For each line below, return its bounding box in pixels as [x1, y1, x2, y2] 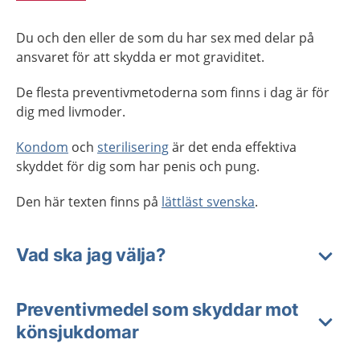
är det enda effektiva [169, 137, 297, 156]
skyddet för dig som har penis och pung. [16, 157, 260, 175]
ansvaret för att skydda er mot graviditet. [16, 47, 264, 66]
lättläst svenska [162, 192, 255, 211]
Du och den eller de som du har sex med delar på [16, 28, 314, 47]
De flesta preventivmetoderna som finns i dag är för [16, 83, 329, 101]
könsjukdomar [16, 321, 139, 342]
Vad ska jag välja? [16, 243, 166, 265]
